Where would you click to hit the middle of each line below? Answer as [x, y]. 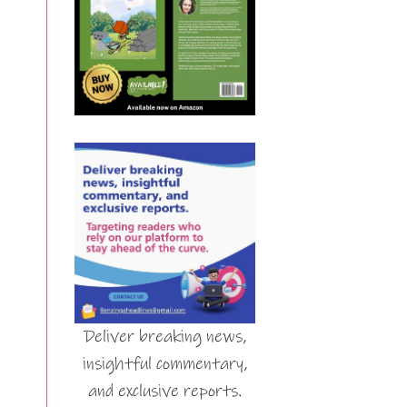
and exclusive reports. [165, 391]
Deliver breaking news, [165, 337]
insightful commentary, [165, 364]
